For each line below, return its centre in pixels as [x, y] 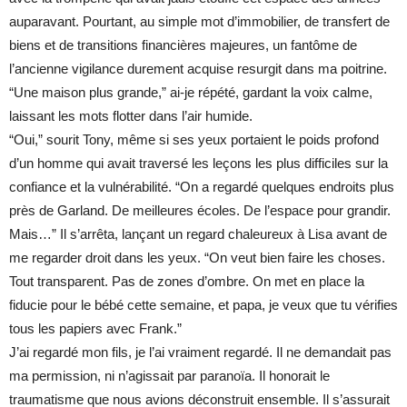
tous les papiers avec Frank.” [95, 329]
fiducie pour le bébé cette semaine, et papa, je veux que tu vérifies [203, 305]
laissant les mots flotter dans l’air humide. [131, 116]
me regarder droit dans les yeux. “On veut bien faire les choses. [197, 258]
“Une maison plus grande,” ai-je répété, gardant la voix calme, [191, 93]
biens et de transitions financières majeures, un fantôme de [183, 45]
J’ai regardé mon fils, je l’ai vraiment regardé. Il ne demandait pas [200, 352]
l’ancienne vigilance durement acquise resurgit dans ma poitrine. [198, 69]
